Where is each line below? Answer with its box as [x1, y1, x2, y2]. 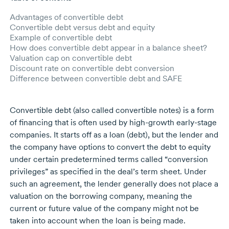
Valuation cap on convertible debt [9, 53, 132, 63]
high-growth [129, 118, 174, 128]
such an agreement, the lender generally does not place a [9, 179, 218, 189]
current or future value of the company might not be [9, 203, 199, 214]
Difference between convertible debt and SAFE [9, 74, 182, 84]
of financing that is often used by [9, 118, 129, 128]
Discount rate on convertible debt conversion [9, 63, 174, 74]
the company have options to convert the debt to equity [9, 142, 211, 152]
